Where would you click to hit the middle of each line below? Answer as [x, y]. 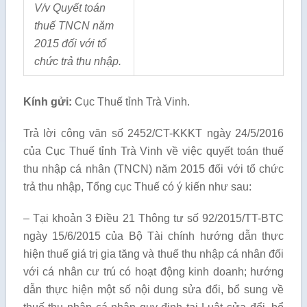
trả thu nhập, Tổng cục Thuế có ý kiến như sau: [137, 187]
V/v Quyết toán [70, 8]
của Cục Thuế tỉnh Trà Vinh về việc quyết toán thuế [153, 151]
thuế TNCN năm [74, 26]
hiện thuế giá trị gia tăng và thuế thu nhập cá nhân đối [153, 254]
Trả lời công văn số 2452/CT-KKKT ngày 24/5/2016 [153, 133]
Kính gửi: [47, 102]
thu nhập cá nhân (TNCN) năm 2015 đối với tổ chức [153, 169]
